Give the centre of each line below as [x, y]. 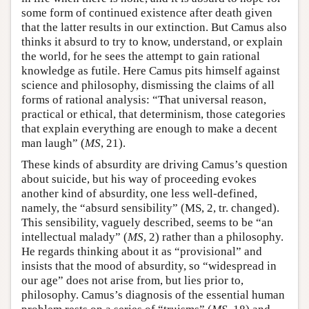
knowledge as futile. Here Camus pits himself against [151, 71]
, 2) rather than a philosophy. [213, 237]
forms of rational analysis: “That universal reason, [144, 100]
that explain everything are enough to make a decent [149, 129]
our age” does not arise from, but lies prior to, [132, 281]
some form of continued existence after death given [147, 13]
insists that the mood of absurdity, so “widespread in [149, 266]
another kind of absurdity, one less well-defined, [139, 194]
